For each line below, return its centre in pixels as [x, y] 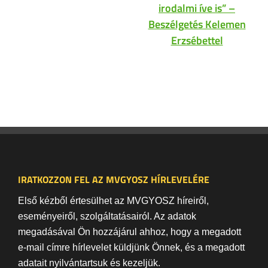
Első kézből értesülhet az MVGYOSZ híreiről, [113, 201]
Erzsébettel [197, 40]
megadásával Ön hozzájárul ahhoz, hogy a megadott [130, 232]
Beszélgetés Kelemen [197, 24]
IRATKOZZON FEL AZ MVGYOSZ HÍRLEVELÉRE [114, 179]
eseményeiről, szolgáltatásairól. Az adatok [107, 217]
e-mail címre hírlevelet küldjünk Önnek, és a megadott [131, 248]
